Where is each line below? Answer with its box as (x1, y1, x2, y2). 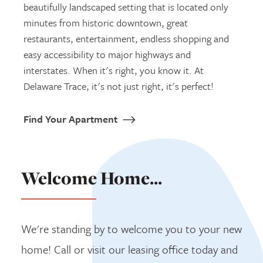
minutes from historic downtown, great (23, 15, 188, 30)
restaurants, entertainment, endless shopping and (23, 31, 229, 46)
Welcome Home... (21, 166, 162, 191)
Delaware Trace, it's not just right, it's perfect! (23, 78, 214, 93)
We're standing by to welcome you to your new (21, 221, 242, 237)
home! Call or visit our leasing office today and (21, 241, 238, 258)
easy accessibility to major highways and (23, 46, 191, 62)
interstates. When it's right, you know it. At (23, 62, 204, 77)
